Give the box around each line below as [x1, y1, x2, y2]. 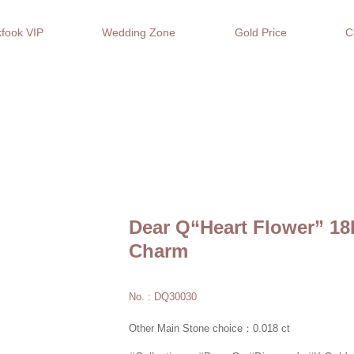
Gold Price [234, 26, 287, 39]
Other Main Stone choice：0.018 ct [129, 322, 290, 334]
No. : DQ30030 [129, 291, 197, 303]
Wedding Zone [102, 26, 176, 39]
